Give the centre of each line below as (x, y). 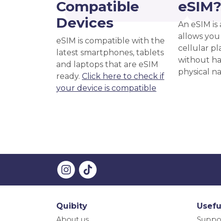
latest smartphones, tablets (110, 53)
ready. (69, 76)
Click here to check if (123, 76)
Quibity (72, 206)
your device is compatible (106, 88)
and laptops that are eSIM (107, 64)
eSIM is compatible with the (110, 41)
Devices (85, 23)
